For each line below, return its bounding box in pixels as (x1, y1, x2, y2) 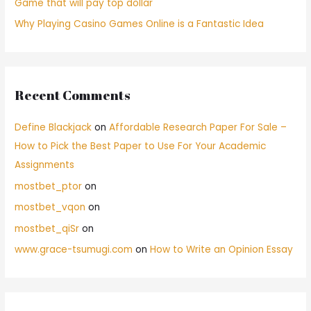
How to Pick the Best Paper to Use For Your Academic (15, 140, 267, 153)
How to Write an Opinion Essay (150, 242, 294, 256)
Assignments (15, 158, 75, 172)
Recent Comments (15, 86, 131, 105)
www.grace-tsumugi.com (15, 242, 133, 256)
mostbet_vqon (15, 201, 86, 215)
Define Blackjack (15, 121, 92, 135)
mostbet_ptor (15, 179, 83, 193)
